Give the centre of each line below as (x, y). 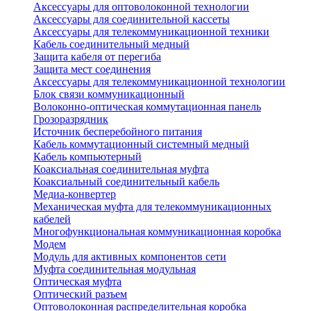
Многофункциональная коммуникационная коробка (157, 232)
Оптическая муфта (77, 282)
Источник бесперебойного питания (118, 132)
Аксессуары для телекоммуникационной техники (151, 32)
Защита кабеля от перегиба (97, 57)
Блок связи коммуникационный (109, 94)
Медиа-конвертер (75, 194)
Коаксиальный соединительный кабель (126, 182)
